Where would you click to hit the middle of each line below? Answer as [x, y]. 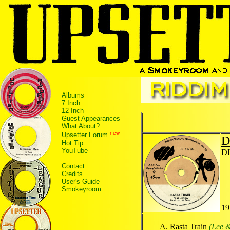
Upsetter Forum [85, 135]
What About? [81, 126]
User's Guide [81, 181]
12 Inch [73, 111]
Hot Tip [72, 143]
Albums [73, 95]
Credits [72, 174]
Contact [73, 166]
